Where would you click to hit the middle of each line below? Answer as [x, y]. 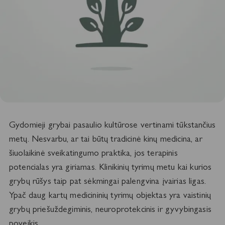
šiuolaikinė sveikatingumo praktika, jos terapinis [93, 152]
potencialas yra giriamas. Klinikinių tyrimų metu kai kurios [110, 166]
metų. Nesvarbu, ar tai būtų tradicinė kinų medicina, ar [105, 138]
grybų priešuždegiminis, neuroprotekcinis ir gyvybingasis [110, 209]
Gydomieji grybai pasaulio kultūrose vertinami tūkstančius [112, 124]
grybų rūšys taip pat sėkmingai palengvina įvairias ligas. [107, 181]
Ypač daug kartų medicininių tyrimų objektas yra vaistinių [110, 195]
